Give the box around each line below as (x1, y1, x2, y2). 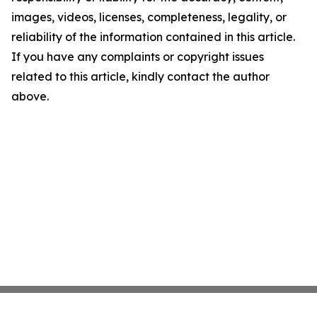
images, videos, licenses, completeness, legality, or (11, 10, 287, 24)
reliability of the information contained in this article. (11, 30, 295, 44)
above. (11, 89, 49, 103)
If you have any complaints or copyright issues (11, 50, 264, 64)
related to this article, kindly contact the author (11, 69, 270, 83)
